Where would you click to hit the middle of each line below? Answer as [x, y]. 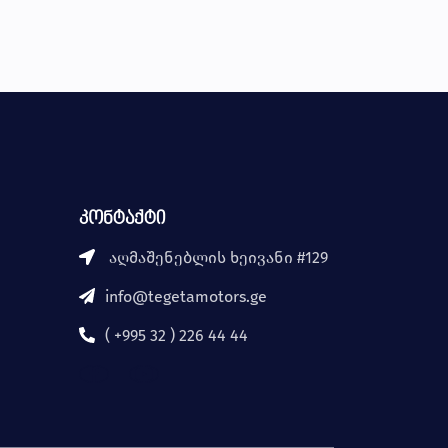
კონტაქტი [122, 220]
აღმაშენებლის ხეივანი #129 [216, 258]
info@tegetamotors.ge [186, 297]
